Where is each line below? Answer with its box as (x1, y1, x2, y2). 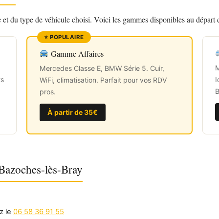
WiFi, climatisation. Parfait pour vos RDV (40, 75, 167, 84)
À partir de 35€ (47, 108, 98, 116)
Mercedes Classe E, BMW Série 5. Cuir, (40, 64, 164, 72)
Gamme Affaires (48, 48, 104, 59)
